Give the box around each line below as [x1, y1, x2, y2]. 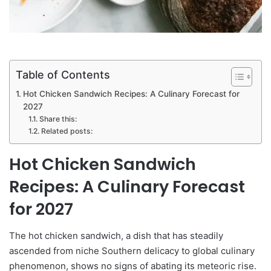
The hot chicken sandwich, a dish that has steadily [9, 230, 223, 242]
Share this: [39, 114, 77, 123]
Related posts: [41, 126, 93, 135]
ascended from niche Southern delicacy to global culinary [9, 245, 255, 257]
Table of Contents [16, 68, 110, 81]
